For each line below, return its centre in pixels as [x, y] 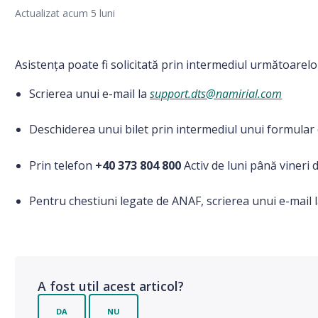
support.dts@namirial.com [216, 94]
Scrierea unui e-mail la [90, 94]
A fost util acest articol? [111, 286]
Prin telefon [61, 166]
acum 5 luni [89, 13]
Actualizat [39, 13]
